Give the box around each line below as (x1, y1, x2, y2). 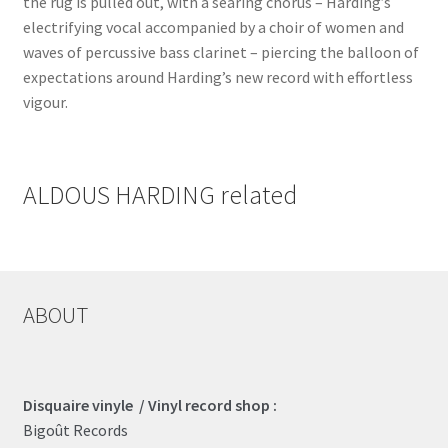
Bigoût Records (22, 419, 128, 440)
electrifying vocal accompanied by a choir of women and (22, 17, 404, 38)
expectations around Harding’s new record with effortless (22, 67, 413, 88)
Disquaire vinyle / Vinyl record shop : (22, 394, 277, 415)
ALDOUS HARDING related (22, 178, 297, 211)
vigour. (22, 92, 68, 113)
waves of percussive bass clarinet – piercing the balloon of (22, 42, 419, 63)
